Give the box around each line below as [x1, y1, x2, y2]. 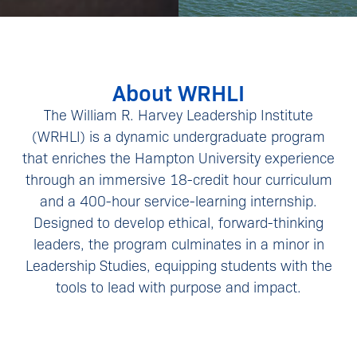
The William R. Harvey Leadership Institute [44, 104, 313, 124]
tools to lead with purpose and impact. [56, 277, 301, 296]
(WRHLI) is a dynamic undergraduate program [32, 126, 325, 145]
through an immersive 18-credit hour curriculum [25, 169, 332, 188]
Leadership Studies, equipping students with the [25, 255, 332, 274]
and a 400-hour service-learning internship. [40, 190, 317, 210]
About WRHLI [112, 76, 245, 107]
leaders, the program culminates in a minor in [33, 233, 324, 253]
